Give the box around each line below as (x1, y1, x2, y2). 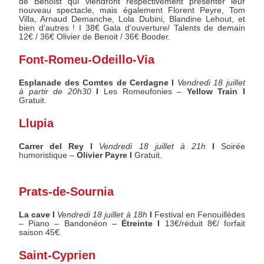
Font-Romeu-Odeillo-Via (19, 53, 155, 67)
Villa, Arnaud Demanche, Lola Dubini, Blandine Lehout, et (19, 15, 245, 24)
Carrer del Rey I (19, 142, 100, 151)
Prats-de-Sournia (19, 185, 114, 199)
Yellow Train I (186, 87, 245, 97)
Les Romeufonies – (104, 87, 187, 97)
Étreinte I (121, 219, 165, 229)
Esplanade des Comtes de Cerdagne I (19, 78, 177, 88)
